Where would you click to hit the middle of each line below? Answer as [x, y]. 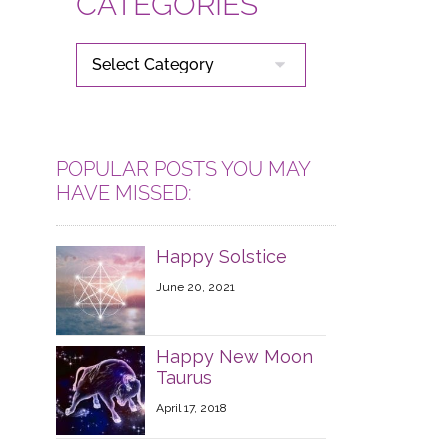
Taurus [183, 378]
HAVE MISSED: [123, 193]
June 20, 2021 [195, 287]
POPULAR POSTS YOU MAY [182, 169]
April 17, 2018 [191, 408]
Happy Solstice [221, 256]
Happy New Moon [234, 357]
